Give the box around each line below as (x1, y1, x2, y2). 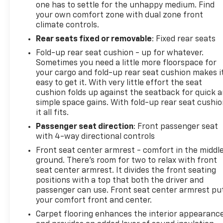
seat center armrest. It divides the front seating (36, 166, 217, 175)
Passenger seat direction (36, 122, 134, 131)
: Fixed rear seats (152, 35, 216, 43)
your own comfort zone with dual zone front (36, 11, 204, 19)
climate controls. (36, 21, 100, 29)
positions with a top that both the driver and (36, 176, 204, 185)
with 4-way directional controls (36, 132, 155, 141)
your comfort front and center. (36, 196, 152, 205)
